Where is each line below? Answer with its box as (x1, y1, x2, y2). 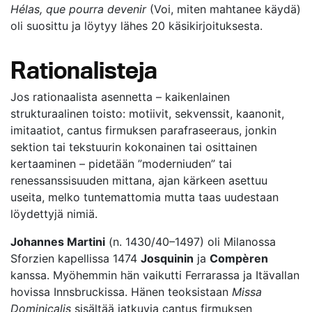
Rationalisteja (10, 55, 157, 84)
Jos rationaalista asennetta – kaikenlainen (10, 90, 230, 104)
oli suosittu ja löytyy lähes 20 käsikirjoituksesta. (10, 19, 263, 33)
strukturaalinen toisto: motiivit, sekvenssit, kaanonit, (10, 107, 284, 120)
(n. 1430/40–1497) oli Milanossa (105, 235, 276, 249)
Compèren (210, 251, 268, 265)
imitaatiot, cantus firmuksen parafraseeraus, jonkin (10, 123, 276, 137)
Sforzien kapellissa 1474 (10, 251, 141, 265)
